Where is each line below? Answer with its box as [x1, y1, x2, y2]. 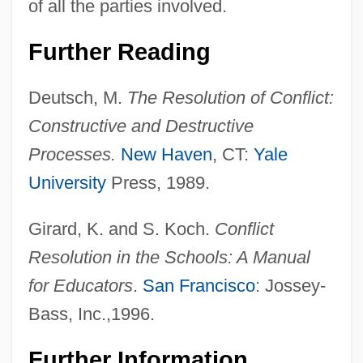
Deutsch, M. [28, 87, 127, 108]
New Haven [120, 143, 212, 164]
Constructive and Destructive [28, 115, 254, 136]
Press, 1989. [105, 172, 210, 193]
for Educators [28, 275, 133, 296]
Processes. [28, 143, 116, 164]
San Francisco [142, 275, 255, 296]
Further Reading [28, 38, 211, 65]
